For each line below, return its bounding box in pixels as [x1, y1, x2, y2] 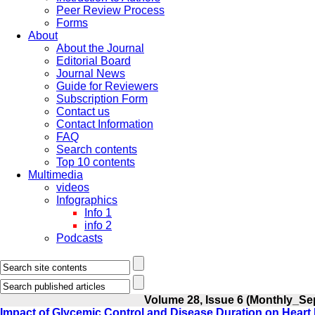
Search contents [56, 143, 137, 155]
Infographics [56, 194, 117, 206]
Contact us [56, 105, 110, 117]
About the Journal [56, 42, 144, 54]
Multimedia [28, 169, 83, 181]
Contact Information [56, 118, 153, 130]
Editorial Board [56, 55, 131, 67]
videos [56, 181, 89, 193]
